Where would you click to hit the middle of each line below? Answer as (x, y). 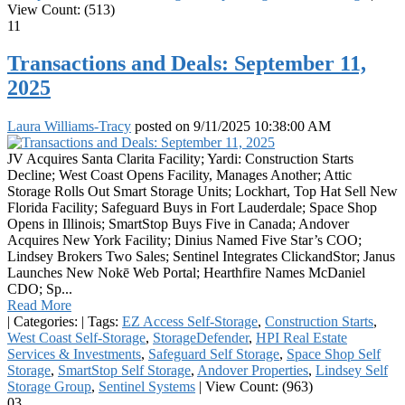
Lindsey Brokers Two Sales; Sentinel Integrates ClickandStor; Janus (201, 257)
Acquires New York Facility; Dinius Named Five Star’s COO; (184, 240)
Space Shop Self (334, 354)
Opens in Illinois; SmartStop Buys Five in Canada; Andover (178, 224)
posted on (162, 127)
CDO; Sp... (40, 289)
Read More (39, 306)
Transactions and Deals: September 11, (187, 64)
